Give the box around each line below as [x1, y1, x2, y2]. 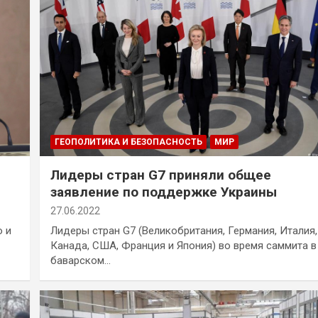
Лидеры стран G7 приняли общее [50, 167, 271, 184]
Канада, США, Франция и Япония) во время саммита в [50, 239, 317, 253]
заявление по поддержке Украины [50, 184, 277, 201]
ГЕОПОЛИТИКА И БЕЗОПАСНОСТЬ [54, 137, 202, 148]
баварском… [50, 254, 111, 268]
